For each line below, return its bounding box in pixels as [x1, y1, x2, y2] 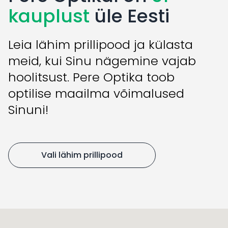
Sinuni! [8, 101, 48, 118]
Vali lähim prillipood [41, 149, 123, 161]
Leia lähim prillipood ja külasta [8, 36, 193, 53]
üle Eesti [90, 3, 169, 29]
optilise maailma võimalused [8, 84, 184, 102]
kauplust [8, 3, 90, 29]
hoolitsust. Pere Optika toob [8, 68, 175, 85]
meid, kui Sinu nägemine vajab [8, 52, 196, 69]
